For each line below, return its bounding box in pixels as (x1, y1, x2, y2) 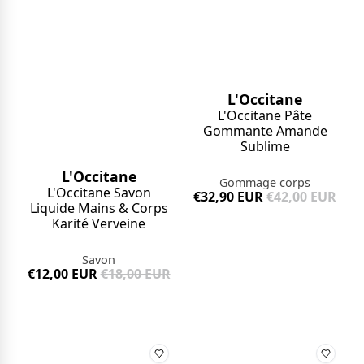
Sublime (240, 136, 290, 155)
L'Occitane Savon (46, 183, 151, 201)
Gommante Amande (202, 121, 327, 140)
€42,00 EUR (266, 187, 337, 206)
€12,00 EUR (27, 264, 97, 283)
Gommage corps (219, 174, 311, 190)
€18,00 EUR (100, 264, 171, 283)
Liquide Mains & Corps (29, 198, 168, 217)
